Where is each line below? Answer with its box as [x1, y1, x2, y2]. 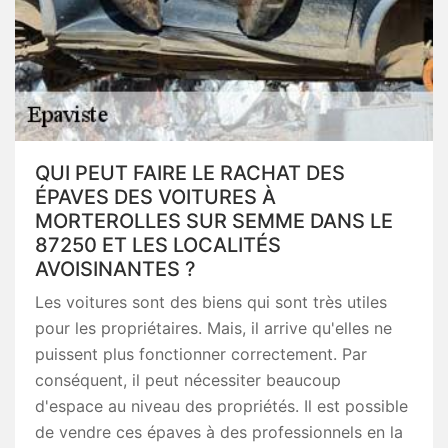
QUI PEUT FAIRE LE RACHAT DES [35, 161, 345, 185]
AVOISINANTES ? [35, 257, 196, 281]
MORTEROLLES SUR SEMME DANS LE [35, 209, 393, 233]
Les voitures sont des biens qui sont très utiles [35, 292, 387, 312]
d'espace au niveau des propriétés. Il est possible [35, 396, 408, 416]
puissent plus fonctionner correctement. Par [35, 344, 367, 364]
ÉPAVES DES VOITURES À [35, 185, 276, 209]
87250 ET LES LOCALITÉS [35, 233, 281, 257]
